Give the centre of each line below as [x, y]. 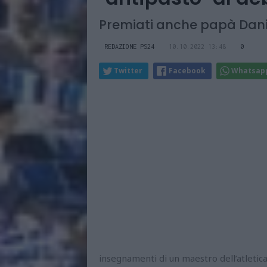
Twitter [128, 70]
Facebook [187, 70]
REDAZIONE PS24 [129, 46]
